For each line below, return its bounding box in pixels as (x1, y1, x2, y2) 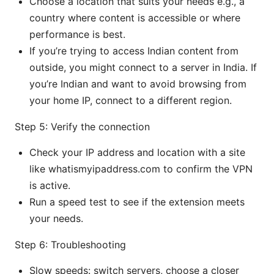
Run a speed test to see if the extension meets (29, 195, 245, 208)
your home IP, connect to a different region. (29, 94, 232, 106)
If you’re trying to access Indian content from (29, 44, 239, 57)
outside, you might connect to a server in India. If (29, 61, 257, 73)
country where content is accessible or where (29, 11, 240, 24)
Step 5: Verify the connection (15, 120, 150, 133)
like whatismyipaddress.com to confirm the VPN (29, 162, 253, 175)
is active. (29, 179, 70, 191)
